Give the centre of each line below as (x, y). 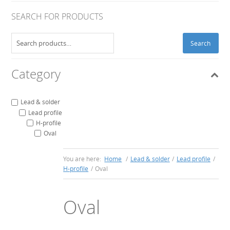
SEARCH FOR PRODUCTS (57, 17)
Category (36, 74)
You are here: (83, 159)
